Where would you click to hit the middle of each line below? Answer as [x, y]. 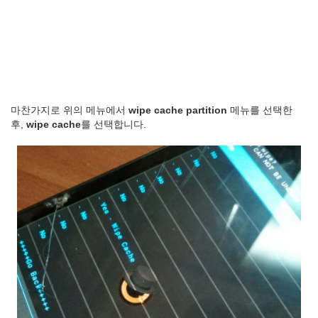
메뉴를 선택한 [260, 110]
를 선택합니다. [114, 124]
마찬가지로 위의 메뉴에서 [70, 110]
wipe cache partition [178, 110]
